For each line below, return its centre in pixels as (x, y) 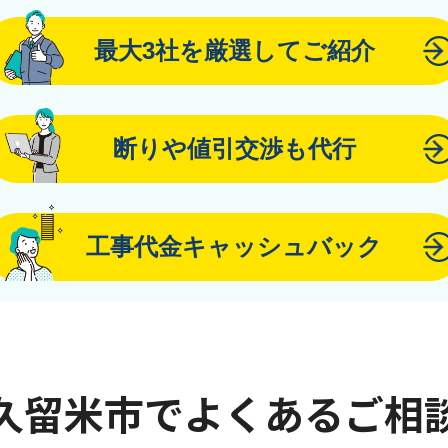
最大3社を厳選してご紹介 (234, 50)
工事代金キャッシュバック (234, 246)
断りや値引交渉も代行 (234, 148)
